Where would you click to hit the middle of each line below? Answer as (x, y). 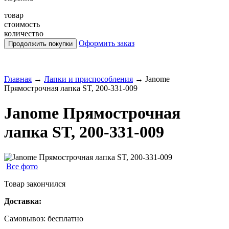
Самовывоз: (26, 218)
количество (24, 33)
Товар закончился (35, 184)
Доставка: (23, 201)
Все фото (22, 166)
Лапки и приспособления (88, 79)
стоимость (22, 24)
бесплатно (65, 218)
